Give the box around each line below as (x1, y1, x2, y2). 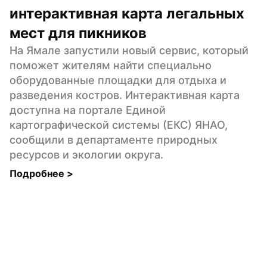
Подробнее (10, 167, 67, 179)
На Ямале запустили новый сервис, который (10, 44, 249, 57)
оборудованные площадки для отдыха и (10, 73, 226, 86)
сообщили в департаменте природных (10, 133, 218, 146)
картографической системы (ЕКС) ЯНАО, (10, 118, 228, 131)
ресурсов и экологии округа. (10, 148, 163, 161)
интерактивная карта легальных (10, 4, 244, 22)
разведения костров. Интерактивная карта (10, 88, 240, 101)
